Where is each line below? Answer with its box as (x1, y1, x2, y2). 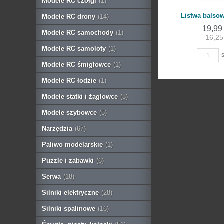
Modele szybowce (42, 108, 97, 116)
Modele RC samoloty (42, 44, 106, 52)
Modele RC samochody (42, 28, 113, 36)
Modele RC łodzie (42, 76, 96, 84)
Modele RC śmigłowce (42, 60, 111, 68)
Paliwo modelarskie (42, 140, 103, 148)
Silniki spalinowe (42, 204, 95, 212)
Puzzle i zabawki (42, 156, 94, 164)
